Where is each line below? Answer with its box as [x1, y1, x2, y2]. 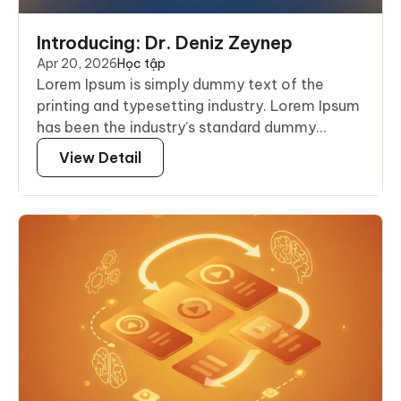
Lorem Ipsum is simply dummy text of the [37, 75, 324, 94]
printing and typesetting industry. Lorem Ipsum [37, 97, 360, 115]
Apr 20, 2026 [37, 55, 117, 73]
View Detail [59, 149, 141, 167]
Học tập [117, 55, 166, 73]
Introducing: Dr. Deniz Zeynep [37, 31, 293, 55]
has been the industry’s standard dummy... [37, 118, 327, 137]
